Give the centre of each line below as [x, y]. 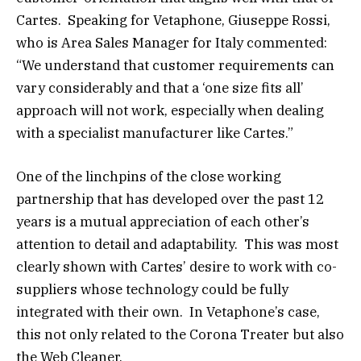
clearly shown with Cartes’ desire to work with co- [176, 266]
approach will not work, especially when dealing [170, 110]
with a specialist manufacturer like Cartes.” [155, 133]
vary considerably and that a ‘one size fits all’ [160, 87]
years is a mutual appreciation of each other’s [163, 221]
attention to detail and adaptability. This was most [177, 244]
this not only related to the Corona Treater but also [180, 334]
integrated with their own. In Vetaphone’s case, [168, 311]
